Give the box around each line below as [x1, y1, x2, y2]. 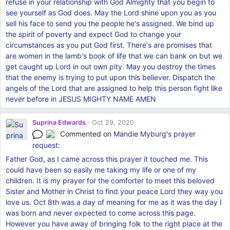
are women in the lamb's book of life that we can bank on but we [5, 51, 222, 61]
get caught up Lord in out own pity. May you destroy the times [5, 62, 216, 71]
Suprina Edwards [32, 119, 86, 127]
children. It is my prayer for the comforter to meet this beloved [5, 176, 215, 185]
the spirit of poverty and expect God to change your [5, 30, 181, 39]
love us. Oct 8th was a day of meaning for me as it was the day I [5, 198, 222, 207]
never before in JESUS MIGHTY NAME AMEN [5, 94, 156, 104]
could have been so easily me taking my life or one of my [5, 165, 196, 175]
